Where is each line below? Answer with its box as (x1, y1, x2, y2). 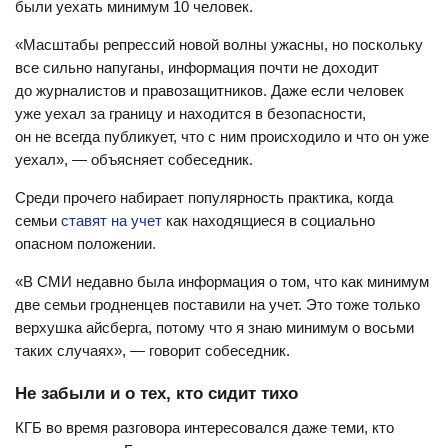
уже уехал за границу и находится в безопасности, (15, 105, 366, 122)
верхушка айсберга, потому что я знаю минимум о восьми (15, 319, 414, 336)
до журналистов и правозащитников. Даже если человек (15, 82, 404, 99)
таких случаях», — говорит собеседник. (15, 342, 290, 359)
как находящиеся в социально (162, 212, 375, 229)
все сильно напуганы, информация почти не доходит (15, 59, 379, 76)
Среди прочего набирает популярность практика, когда (15, 189, 393, 206)
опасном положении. (15, 235, 156, 252)
